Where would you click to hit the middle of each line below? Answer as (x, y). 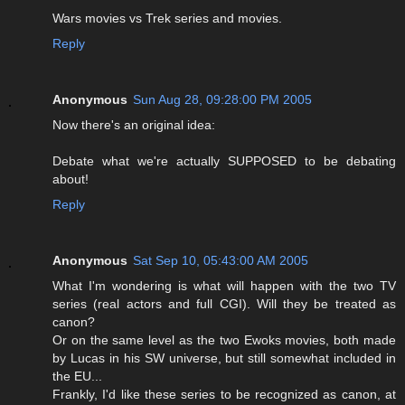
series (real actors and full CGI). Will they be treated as (224, 304)
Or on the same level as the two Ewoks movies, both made (224, 340)
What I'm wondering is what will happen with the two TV (224, 286)
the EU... (77, 377)
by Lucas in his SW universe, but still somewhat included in (224, 358)
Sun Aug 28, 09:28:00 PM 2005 (222, 100)
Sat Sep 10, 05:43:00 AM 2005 (221, 261)
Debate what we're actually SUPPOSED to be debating (224, 161)
